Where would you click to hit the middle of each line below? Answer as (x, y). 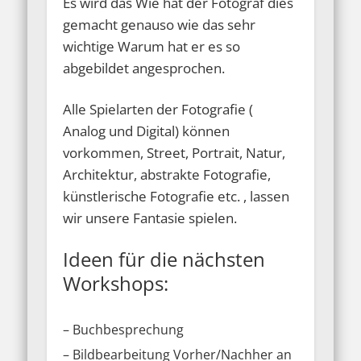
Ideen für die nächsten (164, 259)
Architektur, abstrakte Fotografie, (167, 175)
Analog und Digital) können (147, 131)
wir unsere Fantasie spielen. (150, 218)
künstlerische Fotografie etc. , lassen (176, 197)
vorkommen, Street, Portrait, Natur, (174, 153)
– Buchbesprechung (124, 330)
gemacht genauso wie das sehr (160, 25)
